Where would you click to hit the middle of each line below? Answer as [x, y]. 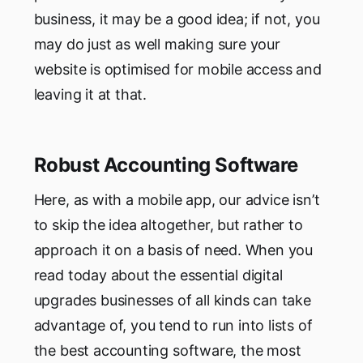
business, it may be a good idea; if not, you [177, 19]
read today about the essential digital [158, 275]
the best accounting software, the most [167, 351]
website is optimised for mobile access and [177, 70]
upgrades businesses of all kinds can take [172, 301]
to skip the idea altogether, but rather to [168, 225]
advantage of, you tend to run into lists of [173, 326]
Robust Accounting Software [166, 165]
